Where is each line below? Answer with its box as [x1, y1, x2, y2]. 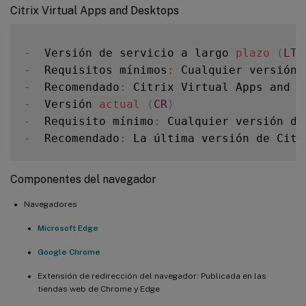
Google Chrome [38, 247, 100, 257]
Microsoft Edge [38, 223, 98, 233]
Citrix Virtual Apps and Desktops [10, 3, 179, 17]
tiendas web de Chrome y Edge [38, 283, 160, 294]
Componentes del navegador [10, 172, 156, 186]
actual [99, 97, 140, 111]
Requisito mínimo [31, 114, 154, 128]
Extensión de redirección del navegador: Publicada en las [38, 270, 266, 281]
